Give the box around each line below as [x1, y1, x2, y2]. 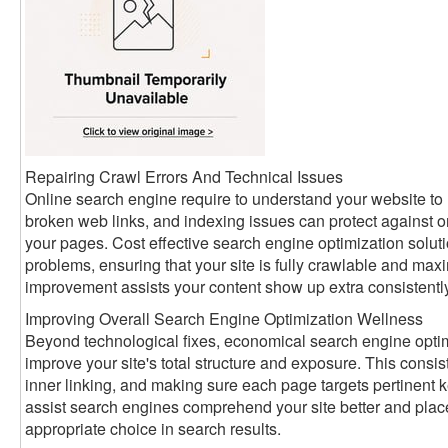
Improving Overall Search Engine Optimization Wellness [25, 307, 423, 331]
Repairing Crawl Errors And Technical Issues [25, 165, 343, 189]
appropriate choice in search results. [25, 417, 281, 441]
